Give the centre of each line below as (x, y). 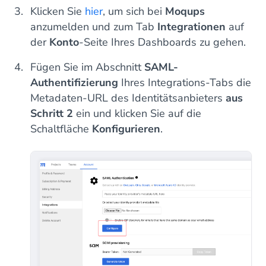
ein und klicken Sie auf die (137, 114)
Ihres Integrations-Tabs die (185, 83)
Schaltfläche (61, 129)
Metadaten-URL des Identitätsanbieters (128, 98)
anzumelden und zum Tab (94, 27)
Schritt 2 (52, 114)
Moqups (185, 12)
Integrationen (191, 27)
